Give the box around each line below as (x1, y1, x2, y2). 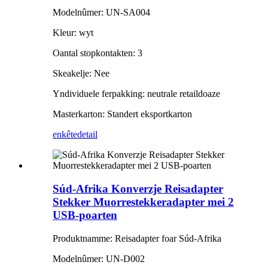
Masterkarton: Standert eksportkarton (53, 109, 192, 120)
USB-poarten (53, 209, 117, 222)
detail (77, 129, 98, 140)
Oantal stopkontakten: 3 (53, 48, 142, 59)
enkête (53, 129, 77, 140)
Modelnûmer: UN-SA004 (53, 7, 150, 18)
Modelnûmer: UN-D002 (53, 253, 145, 264)
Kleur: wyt (53, 28, 93, 38)
